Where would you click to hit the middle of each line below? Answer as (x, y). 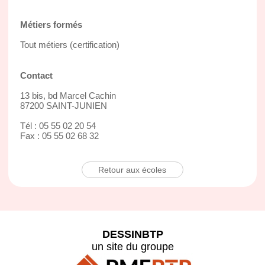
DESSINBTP (132, 234)
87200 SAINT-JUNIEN (63, 105)
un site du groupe (132, 246)
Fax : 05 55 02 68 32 (59, 135)
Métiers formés (51, 24)
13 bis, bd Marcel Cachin (68, 95)
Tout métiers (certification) (70, 44)
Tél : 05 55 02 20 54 (58, 125)
